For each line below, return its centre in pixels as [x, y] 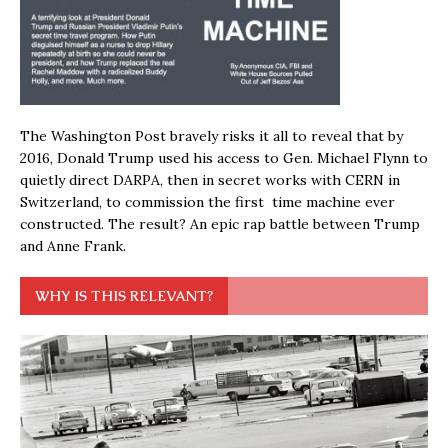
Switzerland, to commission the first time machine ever [207, 201]
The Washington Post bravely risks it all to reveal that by [211, 135]
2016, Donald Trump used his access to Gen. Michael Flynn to [224, 157]
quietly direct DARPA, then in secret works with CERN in [210, 179]
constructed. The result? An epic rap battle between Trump [220, 223]
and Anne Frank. [73, 245]
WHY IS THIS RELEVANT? [124, 295]
